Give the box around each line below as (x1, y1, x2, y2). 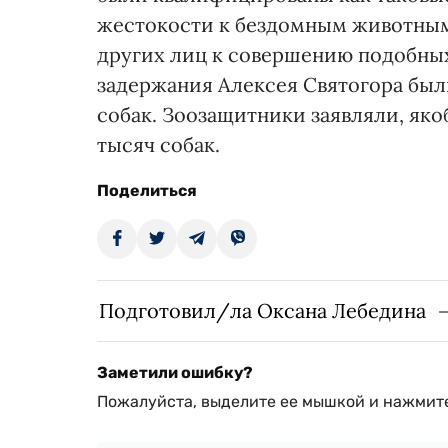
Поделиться (97, 180, 197, 200)
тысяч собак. (97, 131, 220, 157)
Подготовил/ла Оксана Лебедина (99, 297, 426, 323)
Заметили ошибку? (97, 362, 253, 382)
